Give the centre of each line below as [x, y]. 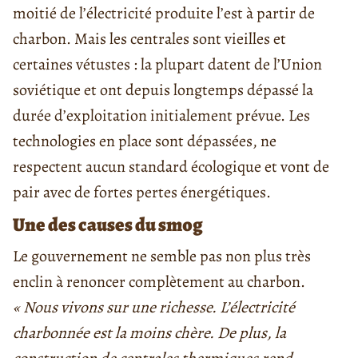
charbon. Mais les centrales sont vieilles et [149, 39]
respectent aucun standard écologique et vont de [171, 167]
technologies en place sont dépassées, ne [145, 141]
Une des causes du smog [108, 225]
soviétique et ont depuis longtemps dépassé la [163, 90]
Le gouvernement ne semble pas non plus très [162, 257]
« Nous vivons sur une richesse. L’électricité [154, 308]
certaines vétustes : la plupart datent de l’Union [167, 65]
